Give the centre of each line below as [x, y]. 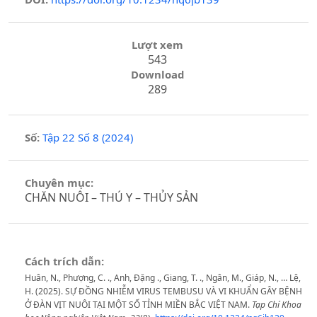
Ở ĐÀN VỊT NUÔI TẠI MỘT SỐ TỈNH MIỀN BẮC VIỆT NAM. [138, 305]
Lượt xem [157, 45]
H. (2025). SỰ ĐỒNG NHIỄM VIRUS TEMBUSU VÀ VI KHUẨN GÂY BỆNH [163, 292]
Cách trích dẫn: [64, 261]
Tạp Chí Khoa [276, 305]
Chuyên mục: [59, 182]
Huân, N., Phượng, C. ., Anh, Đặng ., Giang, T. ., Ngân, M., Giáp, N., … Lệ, [162, 278]
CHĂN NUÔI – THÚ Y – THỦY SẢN [111, 197]
